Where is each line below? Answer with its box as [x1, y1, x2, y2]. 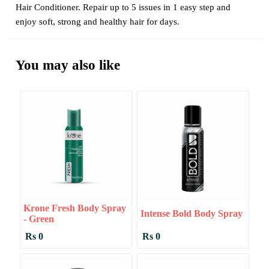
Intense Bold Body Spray [140, 208, 243, 219]
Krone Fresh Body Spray [23, 203, 126, 214]
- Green [23, 214, 54, 225]
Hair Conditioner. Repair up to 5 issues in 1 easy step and [16, 2, 231, 13]
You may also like [16, 58, 120, 73]
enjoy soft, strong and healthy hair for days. [16, 17, 180, 27]
